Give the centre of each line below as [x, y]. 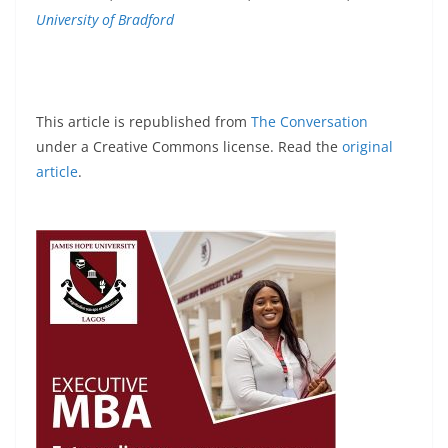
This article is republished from [143, 121]
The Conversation [309, 121]
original [367, 146]
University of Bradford [105, 19]
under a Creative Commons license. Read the [189, 146]
